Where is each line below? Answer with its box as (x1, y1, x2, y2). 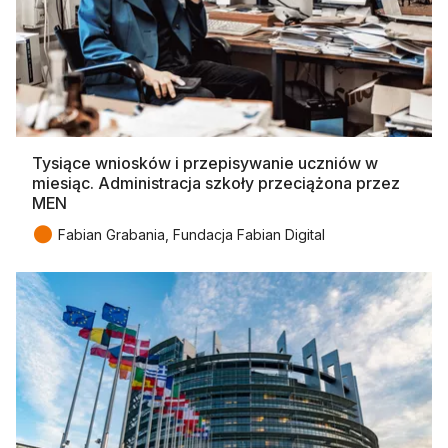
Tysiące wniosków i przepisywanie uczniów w (32, 153, 378, 174)
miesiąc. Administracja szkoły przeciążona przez (32, 173, 400, 194)
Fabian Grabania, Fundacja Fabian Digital (58, 226, 325, 244)
